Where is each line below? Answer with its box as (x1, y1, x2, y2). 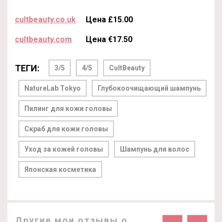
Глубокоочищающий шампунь (98, 84, 201, 92)
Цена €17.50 (86, 34, 132, 44)
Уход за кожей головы (24, 145, 103, 153)
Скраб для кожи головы (24, 124, 108, 133)
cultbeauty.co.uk (15, 14, 76, 24)
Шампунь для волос (120, 145, 189, 153)
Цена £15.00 (86, 14, 133, 24)
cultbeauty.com (15, 34, 72, 44)
